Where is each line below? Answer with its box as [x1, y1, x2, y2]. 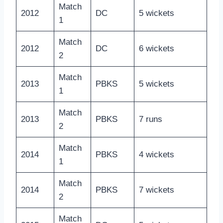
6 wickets [138, 44, 174, 54]
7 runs [138, 114, 162, 124]
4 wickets [138, 150, 174, 160]
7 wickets [138, 185, 174, 195]
